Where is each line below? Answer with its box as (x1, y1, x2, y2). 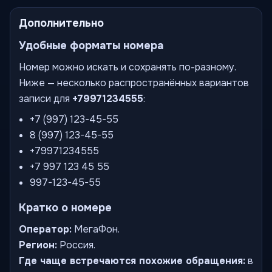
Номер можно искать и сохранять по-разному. (19, 61, 236, 73)
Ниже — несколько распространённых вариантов (19, 76, 249, 89)
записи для (19, 92, 72, 105)
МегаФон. (72, 223, 120, 236)
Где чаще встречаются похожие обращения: (19, 254, 245, 267)
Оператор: (19, 223, 72, 236)
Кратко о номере (19, 201, 112, 214)
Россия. (57, 239, 95, 251)
